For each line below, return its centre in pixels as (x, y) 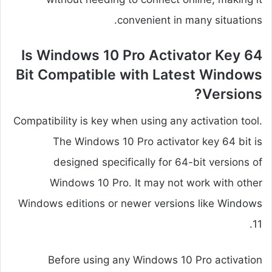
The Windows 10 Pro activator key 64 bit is (158, 142)
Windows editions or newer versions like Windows (140, 204)
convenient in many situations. (190, 20)
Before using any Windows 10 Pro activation (155, 260)
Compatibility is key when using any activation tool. (138, 121)
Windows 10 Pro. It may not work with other (156, 183)
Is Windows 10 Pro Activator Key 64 (142, 55)
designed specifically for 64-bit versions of (158, 162)
